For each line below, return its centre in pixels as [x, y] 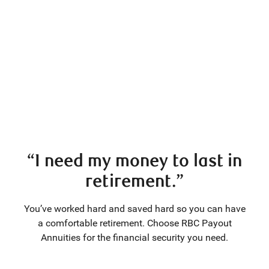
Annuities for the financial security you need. [134, 237]
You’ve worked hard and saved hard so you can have [134, 209]
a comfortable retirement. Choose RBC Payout [134, 223]
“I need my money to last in [134, 161]
